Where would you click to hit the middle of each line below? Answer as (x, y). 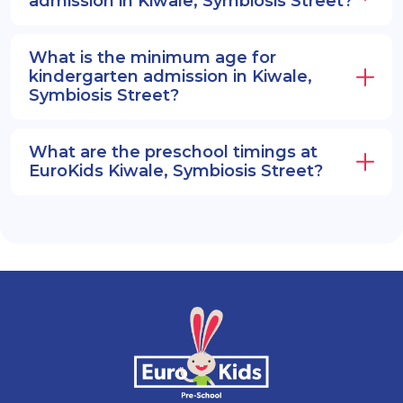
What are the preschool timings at (173, 152)
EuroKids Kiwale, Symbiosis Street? (176, 171)
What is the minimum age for (152, 58)
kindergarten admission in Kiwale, (170, 77)
